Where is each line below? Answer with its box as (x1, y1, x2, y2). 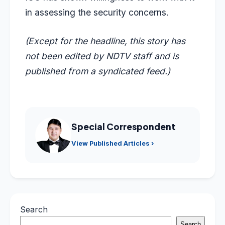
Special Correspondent (71, 121, 176, 132)
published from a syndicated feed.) (25, 65, 170, 76)
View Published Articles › (71, 140, 154, 148)
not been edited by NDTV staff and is (25, 50, 179, 61)
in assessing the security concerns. (25, 7, 169, 18)
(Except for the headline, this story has (25, 35, 185, 46)
